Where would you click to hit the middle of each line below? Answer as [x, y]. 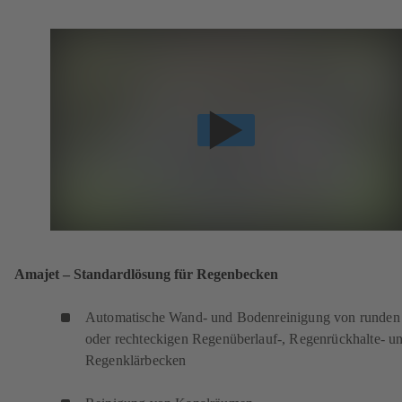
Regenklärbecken [136, 360]
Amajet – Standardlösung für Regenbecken [146, 274]
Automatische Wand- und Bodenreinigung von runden [243, 317]
